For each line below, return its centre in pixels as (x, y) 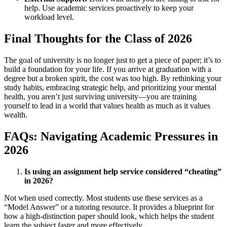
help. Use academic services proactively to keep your (109, 8)
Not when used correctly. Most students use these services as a (103, 198)
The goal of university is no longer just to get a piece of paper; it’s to (112, 60)
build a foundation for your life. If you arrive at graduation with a (108, 69)
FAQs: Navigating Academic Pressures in (111, 136)
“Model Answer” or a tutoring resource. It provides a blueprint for (109, 207)
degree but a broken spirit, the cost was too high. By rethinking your (113, 78)
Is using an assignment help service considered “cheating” (123, 171)
